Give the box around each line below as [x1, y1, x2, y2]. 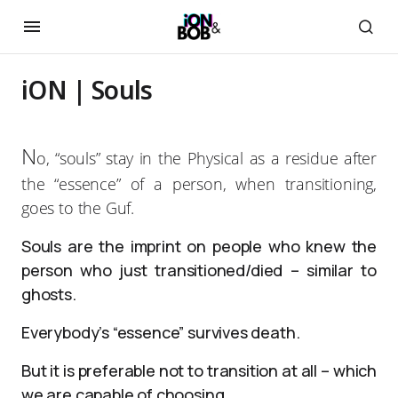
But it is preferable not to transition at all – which [21, 360, 377, 381]
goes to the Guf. [21, 197, 135, 219]
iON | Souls [21, 73, 153, 107]
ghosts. [21, 283, 76, 305]
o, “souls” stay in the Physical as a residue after [36, 147, 377, 169]
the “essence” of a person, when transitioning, [21, 173, 377, 195]
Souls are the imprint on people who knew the [21, 235, 377, 257]
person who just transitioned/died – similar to [21, 259, 377, 281]
